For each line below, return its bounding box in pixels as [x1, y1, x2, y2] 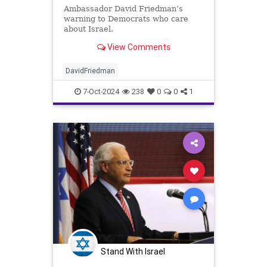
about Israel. [63, 24, 113, 34]
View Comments [105, 41, 170, 52]
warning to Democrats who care [63, 14, 188, 24]
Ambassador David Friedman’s [63, 4, 183, 14]
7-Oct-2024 [80, 86, 119, 97]
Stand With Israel [101, 246, 165, 257]
